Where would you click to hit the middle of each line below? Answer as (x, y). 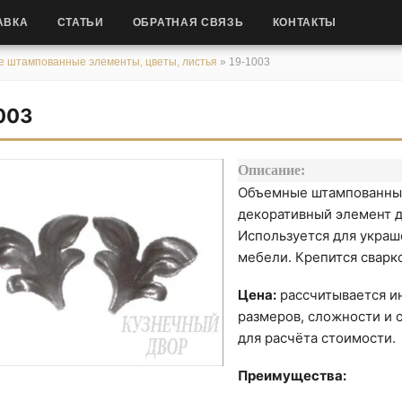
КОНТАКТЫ (305, 22)
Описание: (272, 170)
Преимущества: (293, 376)
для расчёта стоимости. (317, 338)
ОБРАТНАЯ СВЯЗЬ (188, 22)
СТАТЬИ (80, 22)
